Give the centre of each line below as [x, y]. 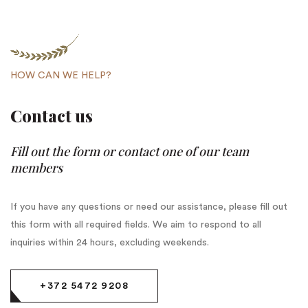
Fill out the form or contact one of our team [130, 152]
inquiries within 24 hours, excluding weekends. [110, 243]
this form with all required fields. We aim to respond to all [136, 225]
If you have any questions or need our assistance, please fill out [149, 207]
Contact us [52, 116]
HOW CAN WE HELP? [61, 76]
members [36, 168]
